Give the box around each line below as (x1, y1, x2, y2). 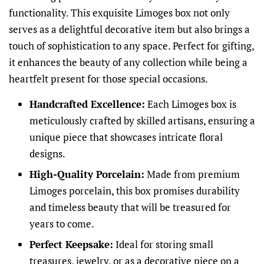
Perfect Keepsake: (29, 237, 113, 251)
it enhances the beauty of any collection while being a (9, 55, 247, 70)
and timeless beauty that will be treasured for (29, 200, 231, 214)
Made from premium (144, 167, 240, 181)
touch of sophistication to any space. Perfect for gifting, (9, 39, 254, 53)
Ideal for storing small (113, 237, 213, 251)
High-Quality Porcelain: (29, 167, 144, 181)
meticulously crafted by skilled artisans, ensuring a (29, 114, 255, 128)
